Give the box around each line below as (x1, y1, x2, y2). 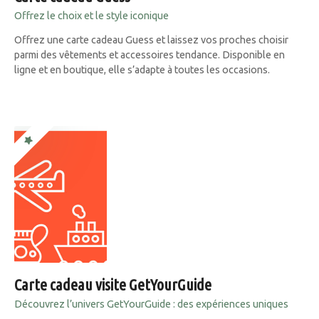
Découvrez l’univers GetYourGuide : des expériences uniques (14, 298, 288, 310)
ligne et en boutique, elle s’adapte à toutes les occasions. (14, 63, 270, 75)
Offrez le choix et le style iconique (14, 10, 169, 22)
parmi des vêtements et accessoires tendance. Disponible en (14, 48, 285, 61)
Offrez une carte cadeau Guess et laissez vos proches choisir (14, 33, 288, 46)
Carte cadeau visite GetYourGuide (14, 275, 211, 293)
